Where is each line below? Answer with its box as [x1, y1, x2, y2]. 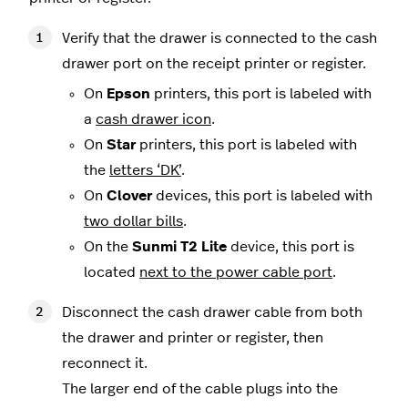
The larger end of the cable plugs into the [62, 381, 338, 396]
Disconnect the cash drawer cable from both [62, 304, 362, 320]
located [84, 264, 139, 280]
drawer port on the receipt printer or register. [62, 56, 366, 71]
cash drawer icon [96, 111, 211, 127]
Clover [107, 188, 152, 203]
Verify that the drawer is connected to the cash [62, 30, 377, 46]
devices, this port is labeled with [152, 188, 372, 203]
